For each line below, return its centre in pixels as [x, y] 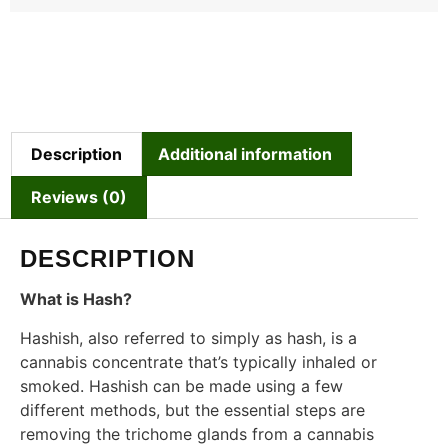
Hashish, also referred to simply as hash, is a [188, 337]
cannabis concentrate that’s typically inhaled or [198, 361]
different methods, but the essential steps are [192, 409]
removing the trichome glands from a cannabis [197, 433]
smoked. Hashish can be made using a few [181, 385]
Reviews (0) [79, 197]
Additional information [244, 153]
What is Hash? [76, 299]
